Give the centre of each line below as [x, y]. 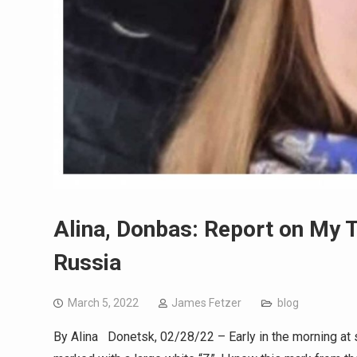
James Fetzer [206, 302]
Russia [87, 262]
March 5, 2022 [103, 302]
